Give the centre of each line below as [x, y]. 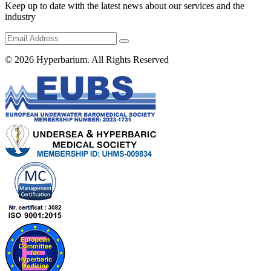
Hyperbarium [62, 60]
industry [20, 17]
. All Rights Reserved [128, 60]
